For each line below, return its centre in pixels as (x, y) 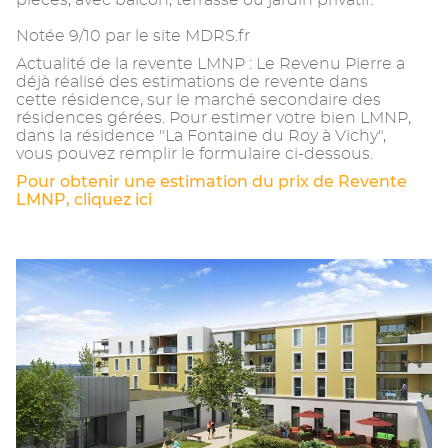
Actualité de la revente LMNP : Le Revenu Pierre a (210, 64)
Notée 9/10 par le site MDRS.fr (133, 36)
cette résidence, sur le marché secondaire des (198, 100)
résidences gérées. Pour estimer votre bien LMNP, (213, 118)
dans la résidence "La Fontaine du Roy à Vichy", (201, 136)
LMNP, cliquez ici (84, 200)
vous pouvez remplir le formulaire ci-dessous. (194, 154)
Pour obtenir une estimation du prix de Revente (211, 182)
